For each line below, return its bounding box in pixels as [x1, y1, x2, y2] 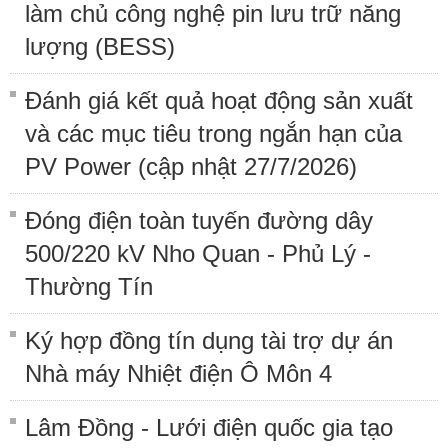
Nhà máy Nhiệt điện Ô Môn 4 [25, 359, 332, 387]
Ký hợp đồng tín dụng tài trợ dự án [25, 326, 393, 354]
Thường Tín [25, 272, 153, 300]
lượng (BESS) [25, 32, 175, 60]
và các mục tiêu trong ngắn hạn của [25, 119, 402, 147]
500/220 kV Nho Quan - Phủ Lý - [25, 239, 371, 267]
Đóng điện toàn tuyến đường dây [25, 206, 373, 234]
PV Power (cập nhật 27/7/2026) [25, 152, 357, 180]
